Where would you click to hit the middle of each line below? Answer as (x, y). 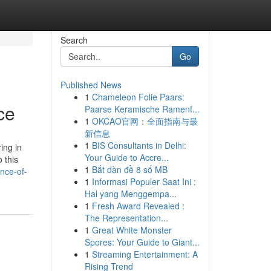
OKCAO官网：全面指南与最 (145, 121)
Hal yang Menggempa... (130, 194)
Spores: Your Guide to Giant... (142, 242)
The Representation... (126, 218)
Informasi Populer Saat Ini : (144, 181)
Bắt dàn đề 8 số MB (129, 169)
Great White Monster (132, 230)
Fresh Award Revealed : (138, 206)
